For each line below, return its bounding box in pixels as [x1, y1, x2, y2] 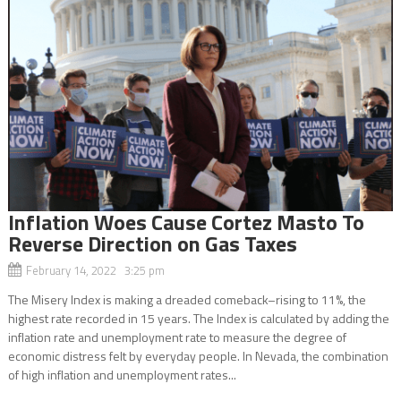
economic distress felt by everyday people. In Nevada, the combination [7, 346, 388, 365]
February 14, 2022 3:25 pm [25, 260, 165, 279]
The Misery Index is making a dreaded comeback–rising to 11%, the [7, 289, 366, 309]
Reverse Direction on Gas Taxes [7, 226, 297, 260]
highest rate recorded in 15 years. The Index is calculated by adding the [7, 308, 389, 328]
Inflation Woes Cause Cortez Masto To [7, 205, 364, 238]
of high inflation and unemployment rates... [7, 364, 236, 384]
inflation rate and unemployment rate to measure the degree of [7, 327, 346, 346]
